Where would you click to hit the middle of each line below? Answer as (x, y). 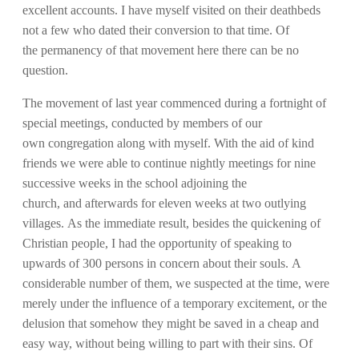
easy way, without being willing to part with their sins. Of (167, 343)
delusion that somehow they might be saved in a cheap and (171, 323)
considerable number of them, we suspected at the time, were (176, 283)
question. (47, 70)
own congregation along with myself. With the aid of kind (168, 143)
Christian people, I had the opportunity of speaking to (157, 243)
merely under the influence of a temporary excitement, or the (175, 303)
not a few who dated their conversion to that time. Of (156, 30)
